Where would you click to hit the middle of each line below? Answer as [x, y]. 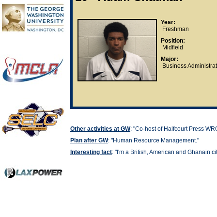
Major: [170, 59]
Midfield [172, 48]
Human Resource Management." [156, 140]
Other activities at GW [100, 129]
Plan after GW [89, 140]
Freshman [175, 29]
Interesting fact [91, 152]
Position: [173, 41]
